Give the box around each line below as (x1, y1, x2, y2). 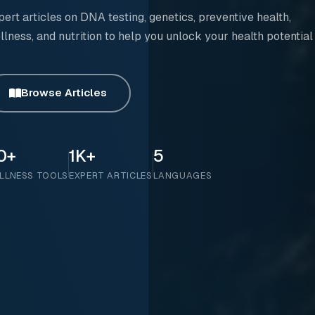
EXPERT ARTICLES (68, 169, 153, 181)
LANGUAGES (153, 169, 212, 181)
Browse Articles (21, 86, 107, 100)
